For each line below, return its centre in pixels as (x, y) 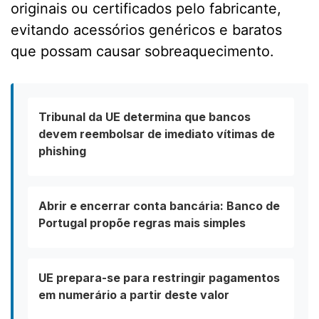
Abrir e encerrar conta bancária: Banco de (159, 206)
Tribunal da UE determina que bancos (145, 117)
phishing (62, 151)
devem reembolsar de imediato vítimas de (157, 134)
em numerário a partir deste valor (134, 295)
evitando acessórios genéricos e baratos (146, 30)
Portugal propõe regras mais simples (142, 223)
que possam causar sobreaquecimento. (142, 52)
